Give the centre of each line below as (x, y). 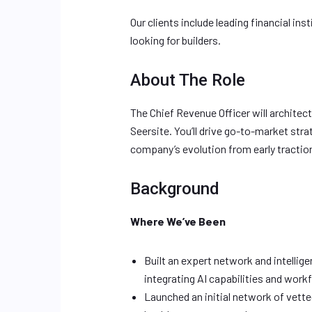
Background (175, 189)
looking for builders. (175, 40)
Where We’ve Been (178, 221)
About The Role (188, 80)
